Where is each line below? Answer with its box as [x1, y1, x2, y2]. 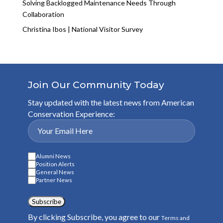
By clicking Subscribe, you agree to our [28, 212, 161, 222]
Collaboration [22, 9, 64, 18]
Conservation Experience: [28, 109, 115, 118]
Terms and [161, 214, 190, 222]
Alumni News [36, 153, 71, 160]
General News [36, 169, 74, 176]
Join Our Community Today [28, 79, 164, 91]
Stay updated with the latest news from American [28, 97, 194, 107]
